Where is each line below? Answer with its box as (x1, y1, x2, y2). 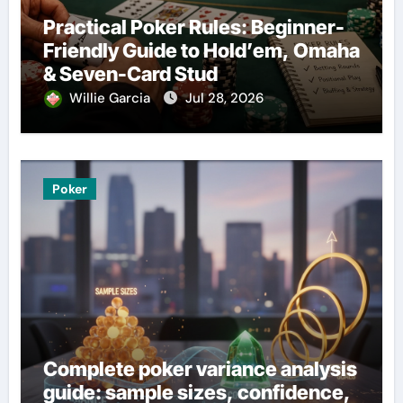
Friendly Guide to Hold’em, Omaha (42, 38, 360, 62)
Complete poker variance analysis (42, 356, 357, 381)
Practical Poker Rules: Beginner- (42, 14, 345, 39)
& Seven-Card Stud (42, 61, 218, 85)
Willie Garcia (68, 88, 154, 107)
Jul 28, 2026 (184, 88, 264, 107)
